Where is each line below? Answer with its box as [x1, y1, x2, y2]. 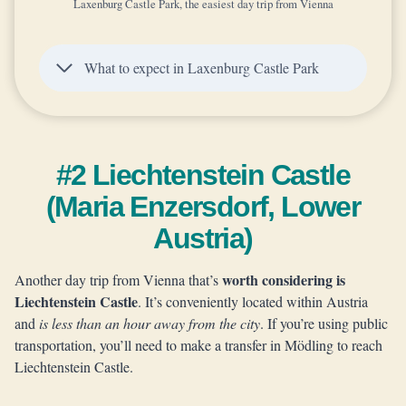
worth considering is [222, 269, 345, 290]
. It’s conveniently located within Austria [138, 292, 368, 311]
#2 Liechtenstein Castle [55, 159, 351, 191]
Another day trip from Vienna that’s [14, 270, 222, 289]
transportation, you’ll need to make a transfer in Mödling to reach [14, 335, 382, 354]
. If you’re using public [260, 314, 388, 333]
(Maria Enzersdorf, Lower [45, 190, 361, 223]
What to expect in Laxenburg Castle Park [84, 58, 319, 77]
